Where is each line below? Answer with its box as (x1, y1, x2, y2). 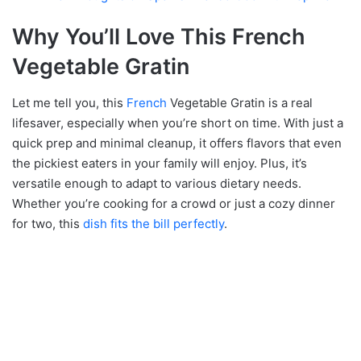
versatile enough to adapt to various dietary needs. (12, 175, 301, 191)
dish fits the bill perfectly (83, 215, 224, 231)
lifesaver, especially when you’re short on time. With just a (12, 114, 343, 131)
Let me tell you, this (12, 94, 127, 110)
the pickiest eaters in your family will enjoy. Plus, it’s (12, 155, 307, 171)
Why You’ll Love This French (12, 23, 305, 51)
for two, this (12, 215, 83, 231)
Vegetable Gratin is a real (167, 94, 313, 110)
